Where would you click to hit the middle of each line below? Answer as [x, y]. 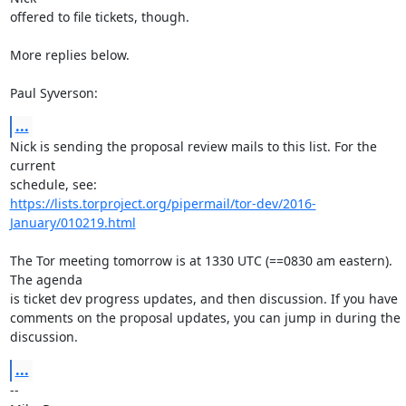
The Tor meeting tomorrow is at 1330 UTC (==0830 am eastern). [201, 261]
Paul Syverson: [53, 93]
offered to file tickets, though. [99, 17]
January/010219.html [72, 222]
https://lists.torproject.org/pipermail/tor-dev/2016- [163, 203]
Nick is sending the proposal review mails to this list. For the [193, 146]
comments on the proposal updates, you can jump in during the [205, 318]
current [32, 165]
